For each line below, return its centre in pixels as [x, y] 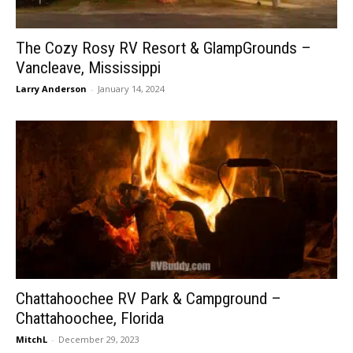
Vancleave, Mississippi [88, 67]
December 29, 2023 [99, 339]
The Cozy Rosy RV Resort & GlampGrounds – [163, 48]
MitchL [32, 339]
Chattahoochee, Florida [90, 318]
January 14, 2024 [131, 88]
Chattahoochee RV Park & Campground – [149, 298]
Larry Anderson [51, 88]
